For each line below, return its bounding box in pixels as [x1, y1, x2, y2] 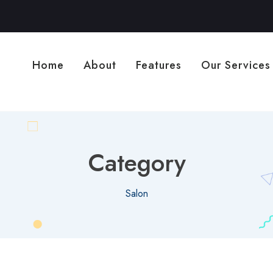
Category [87, 144, 186, 180]
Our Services [201, 57, 271, 73]
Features [136, 57, 182, 73]
